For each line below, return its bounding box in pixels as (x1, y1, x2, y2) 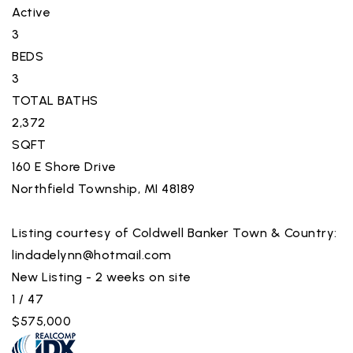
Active (12, 4, 50, 20)
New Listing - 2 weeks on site (12, 269, 191, 284)
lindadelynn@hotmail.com (12, 247, 172, 262)
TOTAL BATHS (12, 92, 98, 108)
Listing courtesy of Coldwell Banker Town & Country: (12, 225, 337, 240)
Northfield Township (12, 180, 138, 196)
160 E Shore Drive (12, 158, 117, 174)
